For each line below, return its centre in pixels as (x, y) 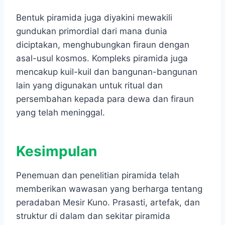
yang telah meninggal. (61, 113)
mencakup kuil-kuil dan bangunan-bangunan (107, 72)
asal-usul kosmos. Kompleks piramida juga (102, 59)
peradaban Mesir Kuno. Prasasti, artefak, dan (108, 203)
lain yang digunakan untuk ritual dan (89, 86)
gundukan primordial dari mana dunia (92, 31)
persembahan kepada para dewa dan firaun (105, 99)
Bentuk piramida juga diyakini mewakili (94, 18)
